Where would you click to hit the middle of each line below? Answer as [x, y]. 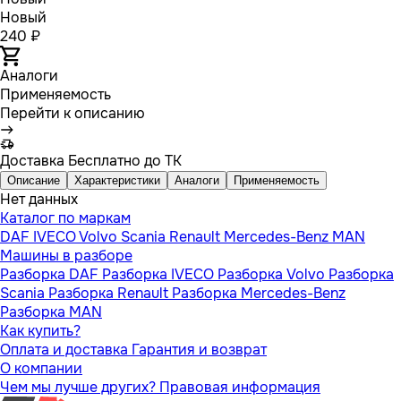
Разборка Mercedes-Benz [259, 293]
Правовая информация [240, 387]
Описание [34, 180]
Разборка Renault [110, 293]
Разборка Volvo [273, 274]
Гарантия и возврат [199, 349]
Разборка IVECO [160, 274]
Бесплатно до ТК [123, 160]
